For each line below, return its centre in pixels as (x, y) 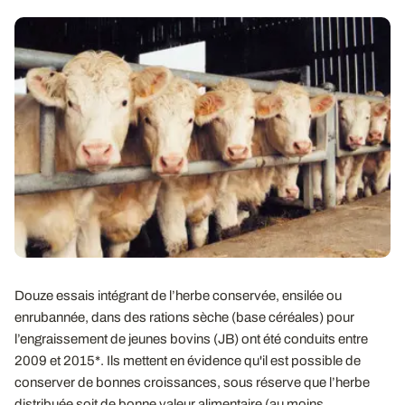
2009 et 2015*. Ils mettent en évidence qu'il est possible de (188, 360)
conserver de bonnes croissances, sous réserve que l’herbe (192, 382)
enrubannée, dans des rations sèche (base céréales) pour (184, 317)
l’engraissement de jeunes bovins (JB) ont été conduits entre (191, 339)
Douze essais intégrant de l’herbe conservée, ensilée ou (178, 295)
